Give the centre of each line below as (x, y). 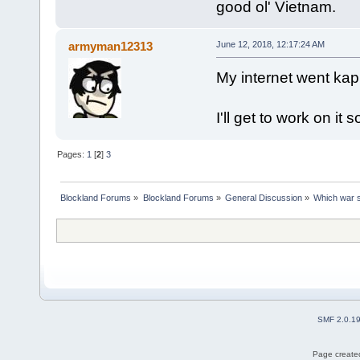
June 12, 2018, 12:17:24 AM (270, 45)
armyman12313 (111, 47)
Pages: (72, 154)
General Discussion (263, 198)
